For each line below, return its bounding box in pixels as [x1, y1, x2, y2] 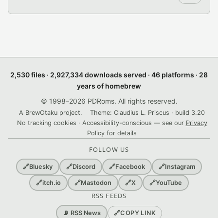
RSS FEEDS [91, 191, 127, 200]
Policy [87, 129, 105, 137]
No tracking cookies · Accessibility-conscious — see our [17, 119, 186, 127]
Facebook [115, 163, 145, 170]
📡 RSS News [63, 209, 101, 217]
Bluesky [29, 163, 53, 170]
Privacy [185, 119, 207, 127]
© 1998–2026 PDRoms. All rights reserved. [40, 97, 178, 105]
